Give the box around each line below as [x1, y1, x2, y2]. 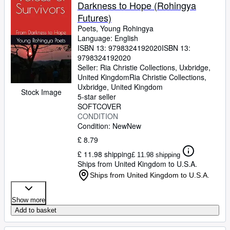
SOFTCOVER [78, 101, 121, 111]
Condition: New [78, 121, 127, 131]
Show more [12, 196, 45, 204]
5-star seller [78, 91, 116, 102]
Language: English [78, 33, 138, 43]
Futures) [78, 11, 111, 24]
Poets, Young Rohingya [78, 23, 154, 33]
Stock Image [21, 87, 62, 98]
